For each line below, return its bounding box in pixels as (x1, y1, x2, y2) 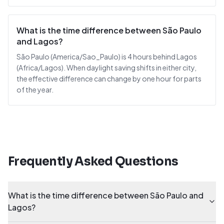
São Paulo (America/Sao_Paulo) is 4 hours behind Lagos (16, 52, 197, 61)
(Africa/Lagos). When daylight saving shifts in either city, (16, 63, 196, 72)
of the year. (16, 85, 53, 94)
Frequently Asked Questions (8, 154, 178, 169)
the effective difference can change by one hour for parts (16, 74, 201, 83)
